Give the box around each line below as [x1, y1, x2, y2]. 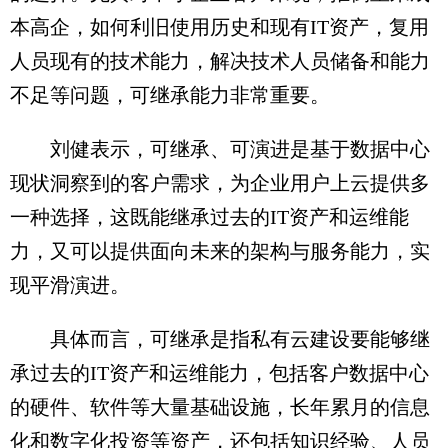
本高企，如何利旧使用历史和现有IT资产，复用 [10, 16, 429, 38]
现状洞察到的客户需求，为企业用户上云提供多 [10, 172, 430, 194]
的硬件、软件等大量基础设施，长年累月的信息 [10, 396, 430, 418]
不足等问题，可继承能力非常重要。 [10, 84, 330, 106]
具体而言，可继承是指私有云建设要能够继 [10, 328, 430, 350]
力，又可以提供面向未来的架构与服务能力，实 [10, 240, 430, 262]
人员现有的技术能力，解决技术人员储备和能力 [10, 50, 430, 72]
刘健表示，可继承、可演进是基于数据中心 [10, 138, 430, 160]
